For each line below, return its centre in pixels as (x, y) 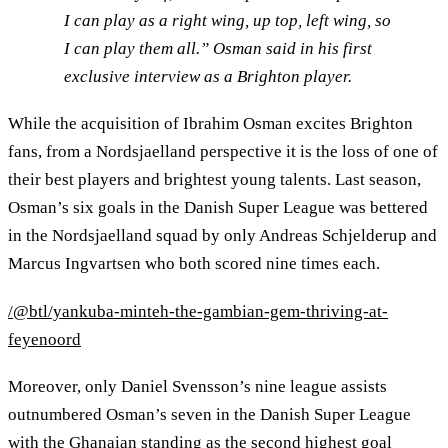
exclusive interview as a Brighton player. (210, 76)
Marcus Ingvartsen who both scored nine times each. (194, 264)
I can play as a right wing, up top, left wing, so (227, 20)
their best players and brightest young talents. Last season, (214, 180)
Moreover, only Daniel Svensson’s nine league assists (197, 387)
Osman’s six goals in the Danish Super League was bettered (218, 208)
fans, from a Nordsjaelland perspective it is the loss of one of (223, 152)
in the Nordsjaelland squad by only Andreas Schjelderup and (222, 236)
